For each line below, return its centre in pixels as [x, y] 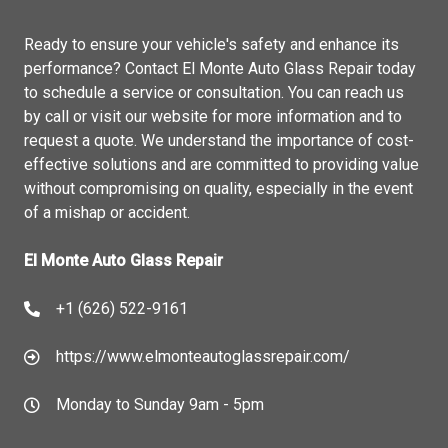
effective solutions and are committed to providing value [221, 164]
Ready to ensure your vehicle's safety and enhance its [211, 44]
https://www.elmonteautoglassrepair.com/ [203, 356]
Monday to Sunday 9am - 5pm [160, 404]
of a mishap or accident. [107, 212]
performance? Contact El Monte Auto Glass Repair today [220, 68]
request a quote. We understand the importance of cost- [219, 140]
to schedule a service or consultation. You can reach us [214, 92]
